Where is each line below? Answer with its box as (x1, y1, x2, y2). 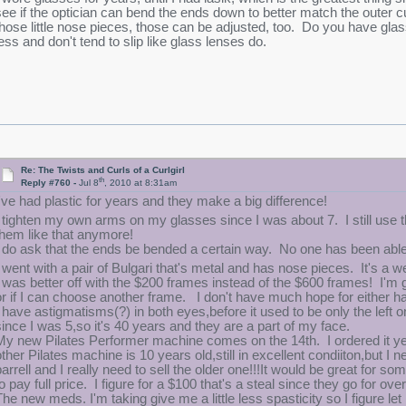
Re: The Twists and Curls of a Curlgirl (21, 165, 186, 175)
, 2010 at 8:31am (104, 178, 178, 188)
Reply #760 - (21, 178, 80, 188)
